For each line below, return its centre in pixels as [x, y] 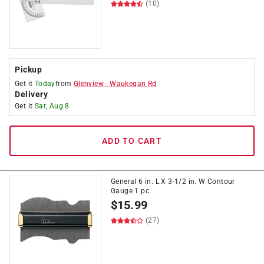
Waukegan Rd [133, 84]
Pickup [28, 70]
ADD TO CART [132, 141]
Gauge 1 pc [130, 191]
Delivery [31, 94]
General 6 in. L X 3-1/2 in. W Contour [173, 181]
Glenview [89, 84]
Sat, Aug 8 [52, 106]
